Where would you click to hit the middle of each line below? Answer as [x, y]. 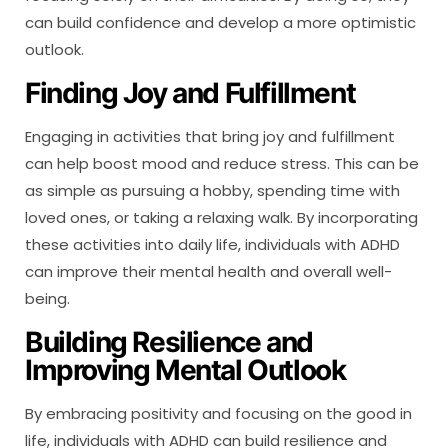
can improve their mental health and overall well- [208, 271]
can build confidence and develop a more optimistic [220, 22]
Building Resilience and [169, 341]
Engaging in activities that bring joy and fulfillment [210, 136]
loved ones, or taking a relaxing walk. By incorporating [221, 217]
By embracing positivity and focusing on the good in [218, 413]
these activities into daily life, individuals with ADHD [212, 244]
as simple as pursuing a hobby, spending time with [212, 190]
